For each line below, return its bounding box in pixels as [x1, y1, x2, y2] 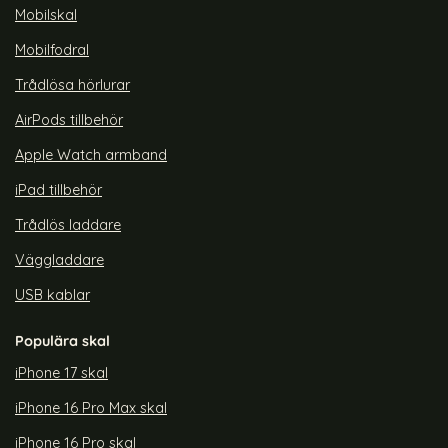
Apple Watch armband [15, 146, 167, 165]
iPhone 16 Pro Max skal [15, 399, 167, 418]
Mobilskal [15, 6, 77, 25]
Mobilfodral [15, 41, 89, 60]
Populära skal [15, 332, 110, 351]
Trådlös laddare [15, 216, 121, 235]
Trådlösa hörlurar [15, 76, 130, 95]
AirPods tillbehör [15, 111, 123, 130]
